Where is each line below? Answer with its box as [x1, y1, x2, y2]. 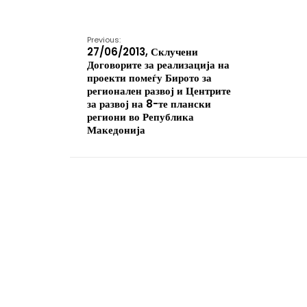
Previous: [87, 34, 121, 45]
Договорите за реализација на [87, 58, 230, 72]
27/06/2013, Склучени [87, 45, 198, 59]
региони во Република [87, 110, 194, 124]
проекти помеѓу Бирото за [87, 71, 212, 85]
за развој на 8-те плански [87, 97, 211, 111]
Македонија [87, 123, 145, 137]
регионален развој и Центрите [87, 84, 231, 98]
